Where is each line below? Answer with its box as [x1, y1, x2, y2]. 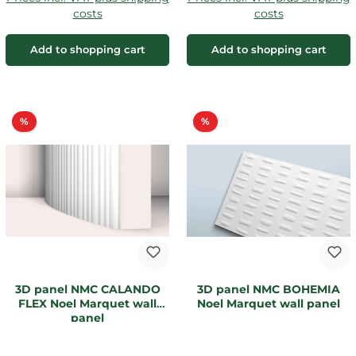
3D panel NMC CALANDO [14, 282, 161, 297]
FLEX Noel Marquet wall [18, 296, 157, 311]
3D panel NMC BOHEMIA [197, 282, 340, 297]
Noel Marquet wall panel [197, 296, 340, 311]
